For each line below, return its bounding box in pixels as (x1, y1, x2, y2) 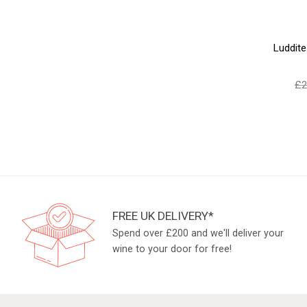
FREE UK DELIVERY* (112, 208, 214, 223)
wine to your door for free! (112, 243, 232, 255)
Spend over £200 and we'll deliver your (112, 227, 284, 239)
